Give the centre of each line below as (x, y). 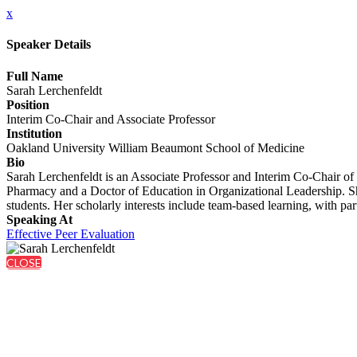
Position (28, 104)
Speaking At (39, 219)
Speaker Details (49, 45)
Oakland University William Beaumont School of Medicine (155, 147)
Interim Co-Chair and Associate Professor (111, 119)
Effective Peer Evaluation (71, 233)
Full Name (35, 76)
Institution (34, 133)
